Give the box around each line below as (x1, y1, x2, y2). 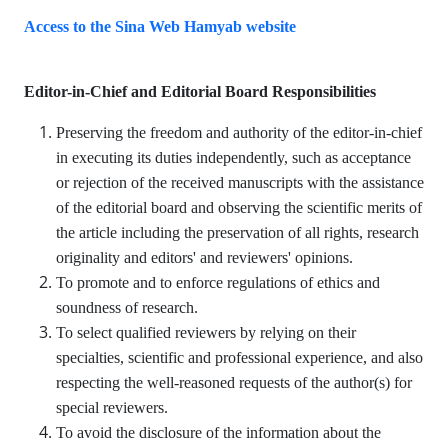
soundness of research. (56, 299, 198, 316)
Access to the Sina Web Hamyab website (24, 18, 296, 35)
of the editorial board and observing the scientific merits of (56, 199, 422, 216)
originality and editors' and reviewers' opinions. (56, 249, 353, 266)
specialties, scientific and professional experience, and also (56, 349, 423, 366)
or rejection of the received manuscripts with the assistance (56, 174, 424, 191)
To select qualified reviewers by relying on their (56, 324, 356, 341)
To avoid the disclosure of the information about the (56, 424, 381, 441)
